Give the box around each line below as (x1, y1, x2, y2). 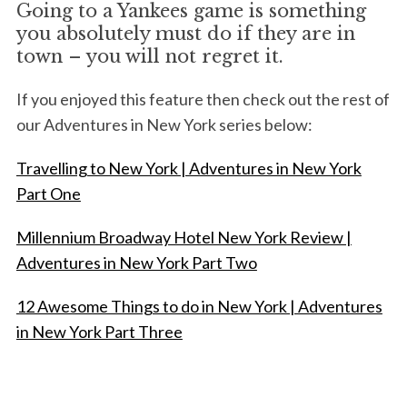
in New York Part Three (15, 322, 183, 342)
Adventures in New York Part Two (15, 253, 257, 273)
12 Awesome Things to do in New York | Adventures (15, 296, 382, 317)
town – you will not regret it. (15, 45, 283, 68)
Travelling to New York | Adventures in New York (15, 158, 362, 179)
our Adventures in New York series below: (15, 114, 313, 135)
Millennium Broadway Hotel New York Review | (15, 227, 352, 248)
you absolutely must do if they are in (15, 23, 355, 45)
